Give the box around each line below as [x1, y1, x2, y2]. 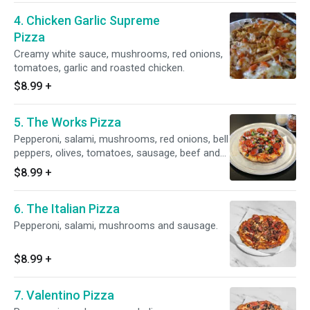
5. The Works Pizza [14, 115, 121, 129]
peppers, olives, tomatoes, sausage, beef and [14, 147, 220, 159]
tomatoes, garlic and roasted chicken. [14, 62, 185, 74]
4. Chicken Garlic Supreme [14, 13, 160, 28]
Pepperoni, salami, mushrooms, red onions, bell [14, 133, 228, 145]
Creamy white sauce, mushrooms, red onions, [14, 48, 223, 60]
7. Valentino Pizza [14, 288, 114, 302]
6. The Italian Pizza [14, 201, 120, 216]
